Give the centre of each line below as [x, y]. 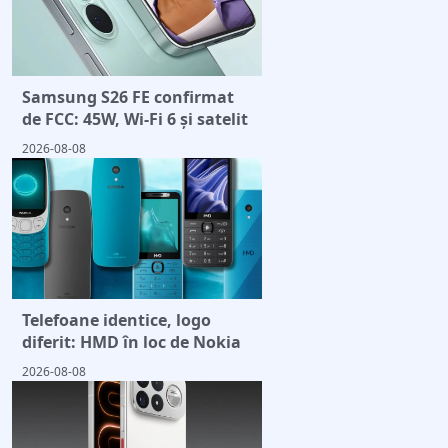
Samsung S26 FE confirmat [128, 97]
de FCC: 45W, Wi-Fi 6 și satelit [135, 119]
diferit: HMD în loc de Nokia [131, 342]
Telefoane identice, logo [116, 320]
